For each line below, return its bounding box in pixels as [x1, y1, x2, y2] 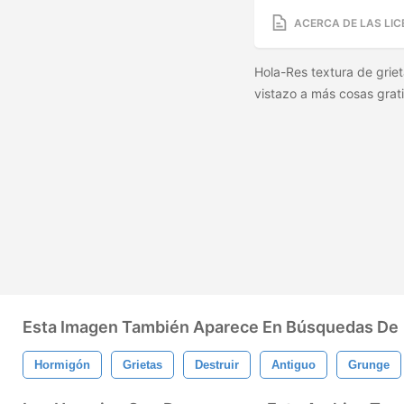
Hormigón [34, 358, 90, 372]
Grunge [348, 358, 390, 372]
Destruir [195, 358, 239, 372]
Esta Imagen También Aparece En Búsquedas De [23, 317, 399, 336]
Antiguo [271, 358, 316, 372]
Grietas [123, 358, 162, 372]
